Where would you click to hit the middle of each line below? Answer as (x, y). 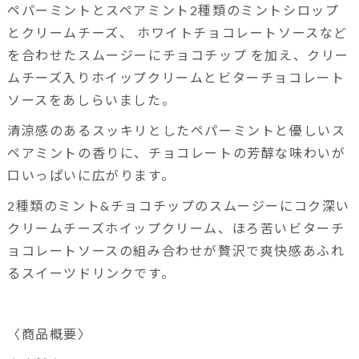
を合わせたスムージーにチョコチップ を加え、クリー (178, 54)
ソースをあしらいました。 (91, 99)
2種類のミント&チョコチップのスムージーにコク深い (178, 205)
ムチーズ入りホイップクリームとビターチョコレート (176, 77)
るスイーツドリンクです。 (91, 272)
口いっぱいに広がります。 (91, 175)
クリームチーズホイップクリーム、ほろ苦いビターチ (176, 228)
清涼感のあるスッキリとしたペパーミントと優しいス (176, 130)
